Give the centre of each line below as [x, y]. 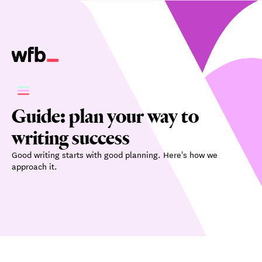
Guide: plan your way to [105, 116]
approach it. [35, 166]
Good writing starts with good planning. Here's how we [115, 154]
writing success [71, 137]
